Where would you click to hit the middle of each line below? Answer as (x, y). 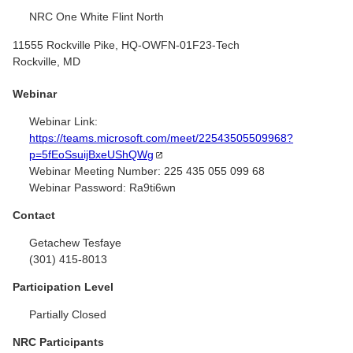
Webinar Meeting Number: (95, 171)
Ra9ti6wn (153, 187)
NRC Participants (58, 342)
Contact (34, 215)
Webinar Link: (64, 121)
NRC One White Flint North (97, 17)
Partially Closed (68, 314)
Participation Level (63, 286)
